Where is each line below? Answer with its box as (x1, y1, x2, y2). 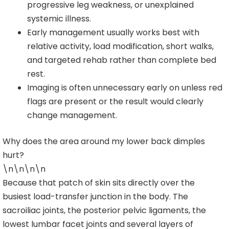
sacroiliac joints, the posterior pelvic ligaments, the (3, 204, 206, 216)
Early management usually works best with (27, 26, 199, 38)
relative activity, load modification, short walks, (27, 40, 214, 52)
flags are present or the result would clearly (27, 95, 203, 107)
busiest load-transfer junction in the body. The (3, 190, 188, 202)
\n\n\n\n (3, 163, 45, 175)
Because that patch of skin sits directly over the (3, 176, 195, 189)
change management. (27, 109, 117, 121)
